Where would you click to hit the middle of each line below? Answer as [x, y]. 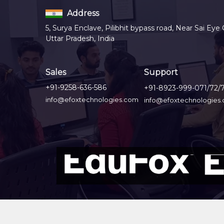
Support [161, 72]
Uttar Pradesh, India [80, 39]
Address [82, 13]
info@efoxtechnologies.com [92, 99]
